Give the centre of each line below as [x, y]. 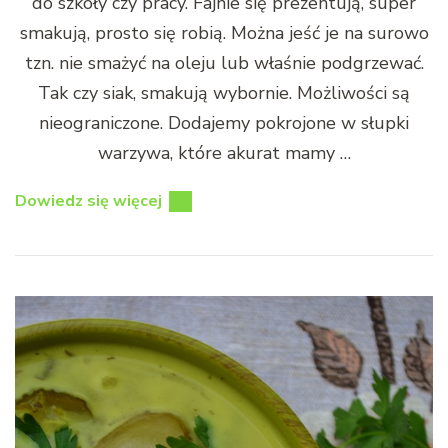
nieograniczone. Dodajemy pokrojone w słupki [224, 122]
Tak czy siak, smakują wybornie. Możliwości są [224, 92]
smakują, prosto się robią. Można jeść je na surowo [224, 32]
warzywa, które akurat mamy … [224, 152]
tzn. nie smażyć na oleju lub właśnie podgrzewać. [224, 62]
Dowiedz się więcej [88, 200]
